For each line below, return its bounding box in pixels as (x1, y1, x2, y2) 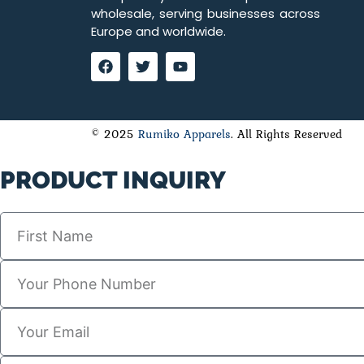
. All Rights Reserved (231, 125, 342, 143)
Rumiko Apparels (138, 125, 231, 143)
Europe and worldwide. (91, 23, 226, 40)
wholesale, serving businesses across (91, 5, 320, 22)
